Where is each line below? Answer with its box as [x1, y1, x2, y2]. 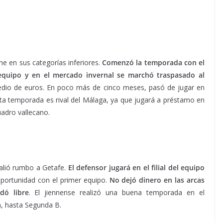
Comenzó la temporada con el [102, 58, 205, 67]
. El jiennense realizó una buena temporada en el [28, 188, 205, 197]
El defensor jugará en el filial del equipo [68, 163, 205, 172]
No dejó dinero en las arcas [109, 175, 205, 185]
